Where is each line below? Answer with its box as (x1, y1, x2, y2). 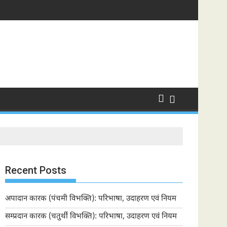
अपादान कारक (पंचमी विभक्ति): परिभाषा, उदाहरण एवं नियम (5, 194, 176, 204)
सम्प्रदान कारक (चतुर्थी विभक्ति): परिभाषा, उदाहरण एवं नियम (5, 212, 177, 221)
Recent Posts (5, 164, 66, 176)
